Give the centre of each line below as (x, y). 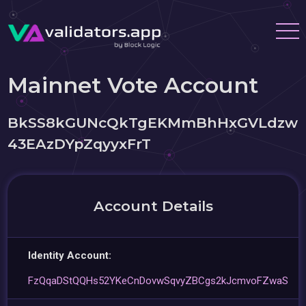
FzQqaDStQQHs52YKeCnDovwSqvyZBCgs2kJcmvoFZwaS (158, 281)
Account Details (153, 206)
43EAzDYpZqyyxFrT (80, 144)
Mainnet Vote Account (133, 85)
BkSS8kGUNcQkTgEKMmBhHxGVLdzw (153, 123)
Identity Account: (70, 255)
